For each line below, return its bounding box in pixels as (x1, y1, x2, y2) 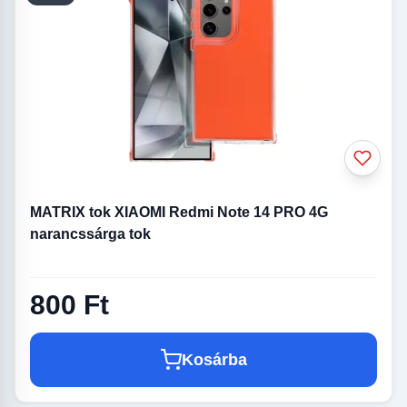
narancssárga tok (30, 225, 151, 242)
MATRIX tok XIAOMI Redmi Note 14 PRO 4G (30, 203, 328, 220)
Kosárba (182, 351, 247, 370)
